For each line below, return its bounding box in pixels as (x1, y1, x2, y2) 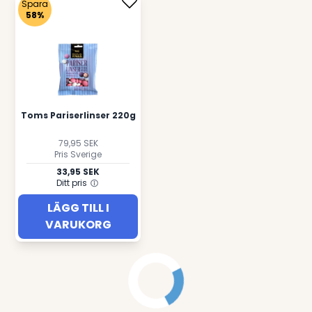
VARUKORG (45, 217, 111, 233)
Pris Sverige (54, 148, 102, 160)
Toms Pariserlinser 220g (20, 109, 136, 121)
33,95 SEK (56, 166, 100, 178)
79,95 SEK (58, 137, 98, 149)
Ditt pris (56, 177, 87, 189)
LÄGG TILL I (47, 200, 109, 216)
